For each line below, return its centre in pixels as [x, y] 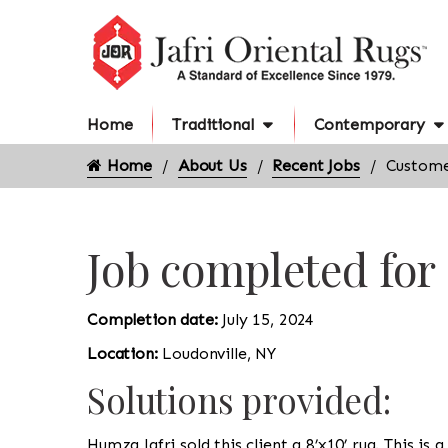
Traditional [213, 124]
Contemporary [369, 124]
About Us [212, 165]
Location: [125, 353]
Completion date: [155, 319]
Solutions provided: [239, 399]
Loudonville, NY [219, 353]
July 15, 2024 [268, 319]
